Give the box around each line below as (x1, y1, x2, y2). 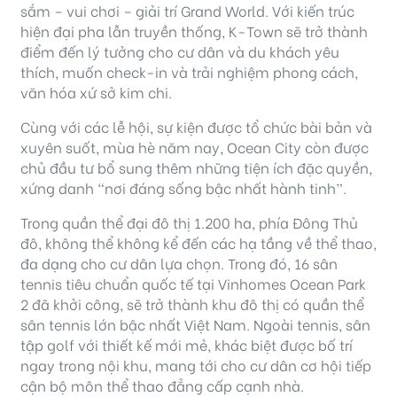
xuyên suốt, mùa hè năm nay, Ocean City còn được (20, 136, 369, 158)
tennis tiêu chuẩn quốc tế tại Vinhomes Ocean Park (20, 273, 366, 294)
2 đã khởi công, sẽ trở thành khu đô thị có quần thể (20, 293, 364, 315)
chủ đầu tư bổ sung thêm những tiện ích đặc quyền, (20, 157, 372, 178)
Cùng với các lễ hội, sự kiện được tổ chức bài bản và (20, 116, 372, 137)
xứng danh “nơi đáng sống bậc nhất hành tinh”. (20, 177, 346, 198)
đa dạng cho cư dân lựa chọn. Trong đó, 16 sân (20, 253, 338, 274)
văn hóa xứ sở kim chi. (20, 82, 172, 103)
